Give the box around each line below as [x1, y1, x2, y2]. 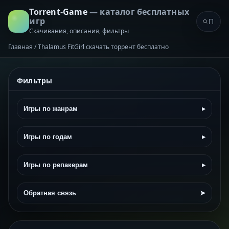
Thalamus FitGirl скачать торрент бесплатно [38, 42, 169, 51]
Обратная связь [24, 189, 76, 197]
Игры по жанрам [24, 105, 78, 112]
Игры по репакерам [24, 161, 88, 169]
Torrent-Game [29, 6, 89, 17]
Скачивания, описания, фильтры [29, 27, 129, 35]
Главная [8, 42, 33, 51]
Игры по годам [24, 133, 72, 141]
